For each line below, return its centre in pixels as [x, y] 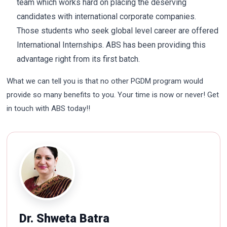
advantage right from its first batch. [79, 59]
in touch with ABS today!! [49, 109]
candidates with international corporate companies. [107, 17]
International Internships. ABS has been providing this [111, 45]
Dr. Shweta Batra [65, 218]
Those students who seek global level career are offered [118, 31]
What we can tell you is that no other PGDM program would [105, 81]
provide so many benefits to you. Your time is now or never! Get [113, 95]
